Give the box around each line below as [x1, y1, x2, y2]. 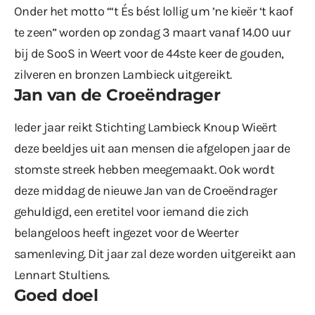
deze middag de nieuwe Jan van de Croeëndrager [14, 182, 278, 198]
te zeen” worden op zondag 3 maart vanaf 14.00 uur [14, 24, 291, 40]
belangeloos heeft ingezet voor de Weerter [14, 224, 239, 240]
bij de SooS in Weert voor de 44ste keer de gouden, [14, 45, 284, 61]
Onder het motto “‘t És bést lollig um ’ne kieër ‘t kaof [14, 3, 293, 19]
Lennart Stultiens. [14, 266, 110, 283]
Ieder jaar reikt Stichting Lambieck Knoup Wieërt [14, 119, 277, 135]
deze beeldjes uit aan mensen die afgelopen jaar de [14, 140, 290, 156]
